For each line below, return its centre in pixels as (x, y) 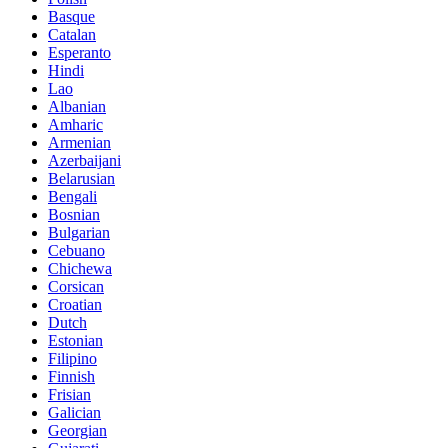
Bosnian (74, 214)
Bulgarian (79, 232)
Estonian (75, 340)
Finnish (71, 376)
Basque (71, 16)
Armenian (79, 142)
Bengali (72, 196)
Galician (74, 412)
